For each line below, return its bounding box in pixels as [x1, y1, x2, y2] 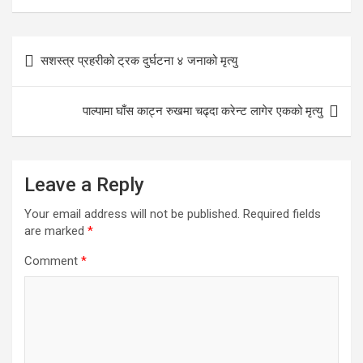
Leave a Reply [24, 173, 144, 197]
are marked [24, 224, 88, 239]
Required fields [243, 207, 321, 222]
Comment [24, 254, 81, 269]
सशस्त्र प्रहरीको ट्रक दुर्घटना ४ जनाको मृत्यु [41, 53, 237, 69]
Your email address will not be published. [24, 207, 240, 222]
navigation [11, 62, 106, 87]
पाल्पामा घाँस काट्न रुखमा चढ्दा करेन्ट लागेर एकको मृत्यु [83, 104, 322, 119]
